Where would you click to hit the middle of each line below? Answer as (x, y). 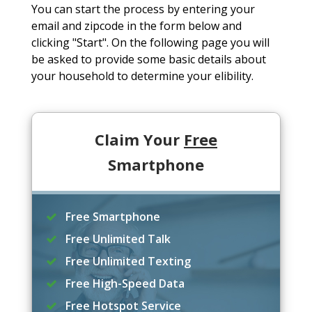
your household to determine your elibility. (142, 76)
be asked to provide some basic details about (148, 60)
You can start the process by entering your (143, 9)
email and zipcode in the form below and (136, 26)
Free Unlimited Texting (126, 262)
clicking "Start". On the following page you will (150, 43)
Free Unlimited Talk (116, 239)
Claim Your (139, 140)
